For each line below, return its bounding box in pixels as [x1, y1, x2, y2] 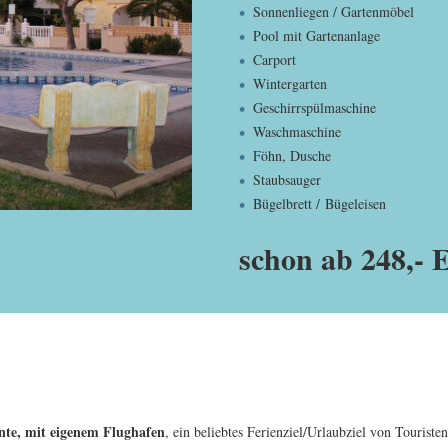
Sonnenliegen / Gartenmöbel [253, 2, 414, 21]
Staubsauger [253, 170, 321, 189]
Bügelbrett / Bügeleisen [253, 194, 386, 213]
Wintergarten [253, 74, 327, 93]
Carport [253, 50, 296, 69]
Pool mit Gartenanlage [253, 26, 380, 45]
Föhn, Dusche [253, 146, 331, 165]
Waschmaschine [253, 122, 341, 141]
